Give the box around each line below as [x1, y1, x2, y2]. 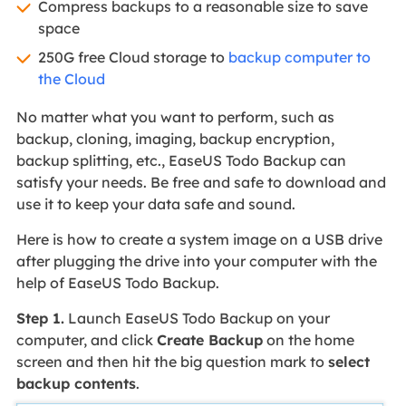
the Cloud [37, 69, 105, 88]
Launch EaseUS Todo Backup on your [63, 309, 330, 328]
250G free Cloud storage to [37, 47, 228, 66]
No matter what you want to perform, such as [15, 108, 334, 127]
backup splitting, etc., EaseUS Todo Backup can [15, 151, 346, 170]
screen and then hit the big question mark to [15, 353, 328, 372]
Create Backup [156, 331, 263, 350]
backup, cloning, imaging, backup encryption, [15, 130, 334, 149]
